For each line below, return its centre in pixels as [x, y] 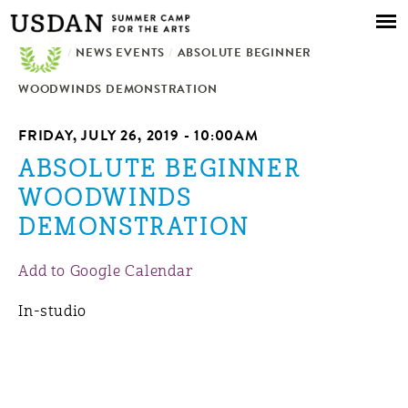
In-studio [53, 312]
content [164, 56]
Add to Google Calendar [106, 272]
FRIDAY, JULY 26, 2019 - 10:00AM [138, 138]
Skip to [163, 12]
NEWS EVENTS [121, 54]
